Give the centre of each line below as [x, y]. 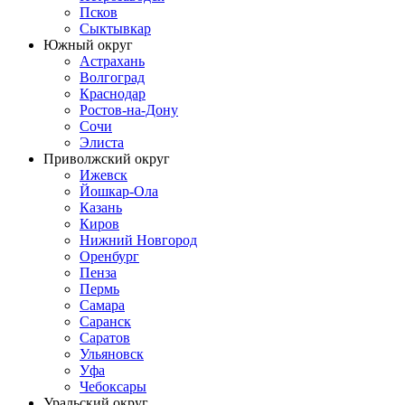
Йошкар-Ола [119, 191]
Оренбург [109, 256]
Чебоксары [113, 386]
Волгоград [112, 77]
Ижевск [104, 174]
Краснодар [113, 93]
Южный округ [88, 44]
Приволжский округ [107, 158]
